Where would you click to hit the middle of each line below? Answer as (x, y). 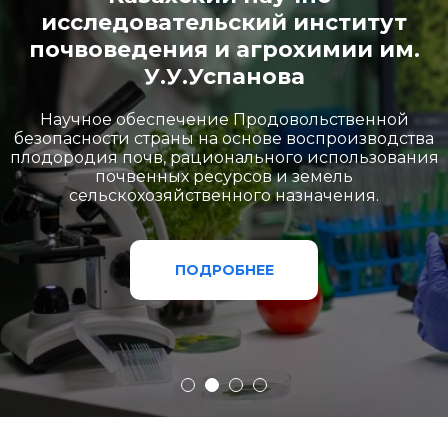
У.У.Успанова (224, 77)
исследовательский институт (224, 23)
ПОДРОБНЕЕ (224, 270)
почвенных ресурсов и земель (224, 177)
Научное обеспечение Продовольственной (224, 120)
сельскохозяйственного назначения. (224, 196)
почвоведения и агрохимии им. (224, 50)
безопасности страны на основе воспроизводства (224, 139)
